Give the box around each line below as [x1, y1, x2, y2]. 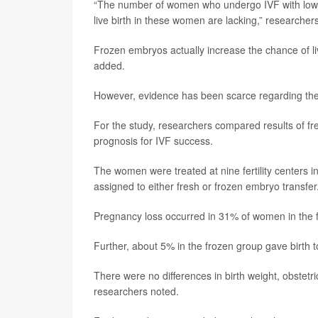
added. [94, 58, 125, 72]
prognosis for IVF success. [94, 133, 213, 148]
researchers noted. [94, 284, 179, 298]
